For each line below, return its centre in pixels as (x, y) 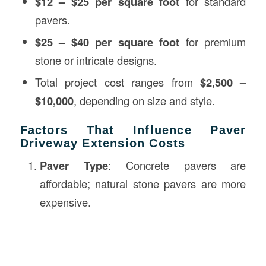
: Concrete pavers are (177, 165)
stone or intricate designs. (96, 60)
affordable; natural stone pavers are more (143, 183)
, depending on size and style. (144, 100)
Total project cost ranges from (117, 82)
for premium (213, 41)
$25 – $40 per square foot (107, 42)
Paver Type (74, 165)
